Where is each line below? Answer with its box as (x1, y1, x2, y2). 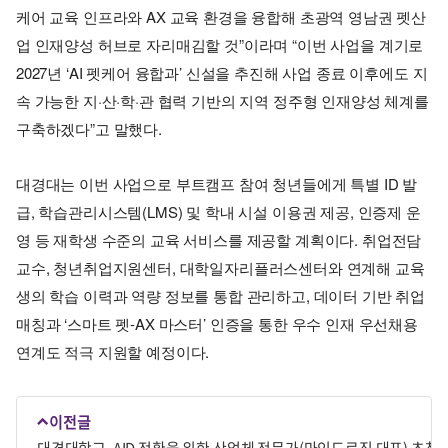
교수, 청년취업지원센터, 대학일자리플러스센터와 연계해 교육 (16, 256, 425, 278)
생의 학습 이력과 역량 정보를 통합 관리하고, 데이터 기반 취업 (16, 284, 426, 306)
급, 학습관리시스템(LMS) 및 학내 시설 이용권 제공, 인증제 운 (16, 200, 421, 222)
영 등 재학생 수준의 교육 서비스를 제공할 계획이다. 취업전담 (16, 228, 422, 250)
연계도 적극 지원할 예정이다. (16, 340, 210, 362)
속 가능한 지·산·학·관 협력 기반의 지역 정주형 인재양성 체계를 (16, 89, 429, 111)
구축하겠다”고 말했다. (16, 117, 162, 139)
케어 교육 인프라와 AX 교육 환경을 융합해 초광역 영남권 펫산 (16, 5, 427, 27)
